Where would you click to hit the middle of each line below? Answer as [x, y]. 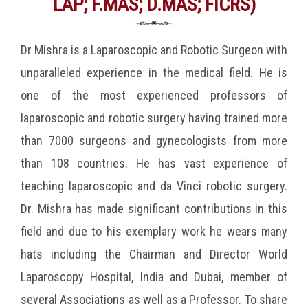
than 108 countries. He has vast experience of [154, 163]
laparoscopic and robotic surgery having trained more [154, 118]
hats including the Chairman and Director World [154, 254]
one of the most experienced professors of [154, 95]
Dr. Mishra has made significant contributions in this [154, 208]
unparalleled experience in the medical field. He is [154, 72]
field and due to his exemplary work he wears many [154, 231]
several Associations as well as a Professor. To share [154, 299]
